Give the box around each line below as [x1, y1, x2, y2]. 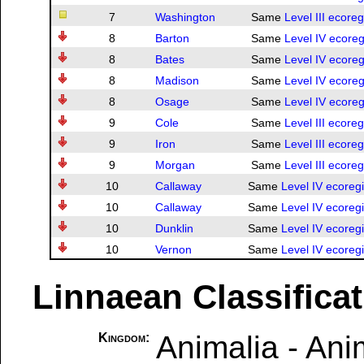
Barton [155, 32, 189, 45]
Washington [155, 11, 215, 24]
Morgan [155, 158, 195, 172]
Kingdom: [98, 330, 150, 344]
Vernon [155, 243, 192, 257]
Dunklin [155, 222, 193, 236]
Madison [155, 74, 199, 88]
